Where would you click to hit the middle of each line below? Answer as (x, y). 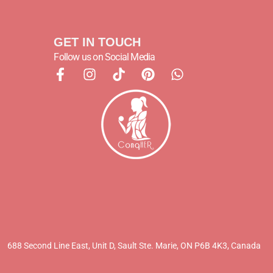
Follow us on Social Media (105, 57)
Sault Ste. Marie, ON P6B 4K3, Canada (189, 246)
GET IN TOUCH (97, 42)
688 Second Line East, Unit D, (62, 246)
